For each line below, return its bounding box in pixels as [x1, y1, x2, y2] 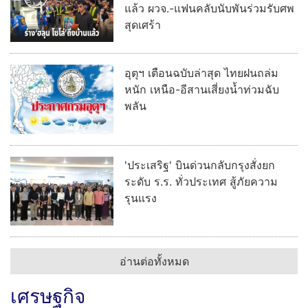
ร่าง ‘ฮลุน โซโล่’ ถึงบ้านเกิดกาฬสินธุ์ [124, 5, 297, 19]
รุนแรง [124, 210, 157, 225]
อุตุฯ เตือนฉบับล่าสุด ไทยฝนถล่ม [124, 86, 278, 100]
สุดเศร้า [124, 38, 161, 52]
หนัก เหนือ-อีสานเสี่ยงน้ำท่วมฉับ [124, 102, 279, 117]
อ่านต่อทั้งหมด [119, 274, 189, 288]
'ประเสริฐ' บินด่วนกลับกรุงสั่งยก [124, 177, 275, 192]
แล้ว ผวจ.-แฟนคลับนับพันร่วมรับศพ [124, 21, 294, 36]
